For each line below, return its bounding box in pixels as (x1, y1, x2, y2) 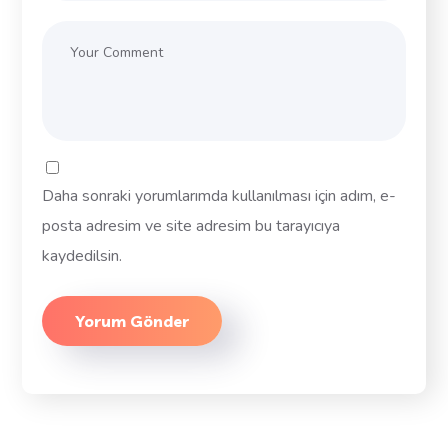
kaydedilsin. (42, 244, 123, 267)
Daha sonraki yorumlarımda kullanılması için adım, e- (42, 184, 397, 207)
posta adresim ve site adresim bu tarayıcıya (42, 214, 341, 237)
